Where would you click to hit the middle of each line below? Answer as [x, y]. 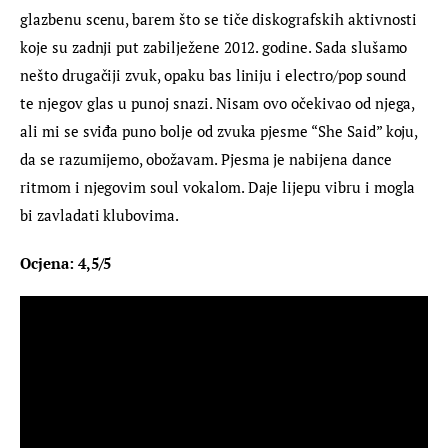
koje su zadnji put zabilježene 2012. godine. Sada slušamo [216, 47]
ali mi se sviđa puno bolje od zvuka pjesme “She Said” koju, [221, 131]
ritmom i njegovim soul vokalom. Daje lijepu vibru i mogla [220, 187]
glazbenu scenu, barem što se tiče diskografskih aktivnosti [221, 19]
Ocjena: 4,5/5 [66, 262]
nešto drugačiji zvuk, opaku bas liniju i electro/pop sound [215, 75]
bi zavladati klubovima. [99, 215]
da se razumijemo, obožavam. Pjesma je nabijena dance [208, 159]
